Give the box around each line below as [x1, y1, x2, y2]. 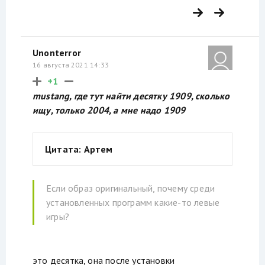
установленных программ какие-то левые [46, 196, 220, 208]
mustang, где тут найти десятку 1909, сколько [33, 89, 230, 102]
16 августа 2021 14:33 [33, 60, 109, 69]
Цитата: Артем [45, 143, 113, 155]
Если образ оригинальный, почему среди [46, 182, 215, 194]
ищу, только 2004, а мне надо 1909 [33, 104, 186, 116]
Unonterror [33, 46, 81, 59]
